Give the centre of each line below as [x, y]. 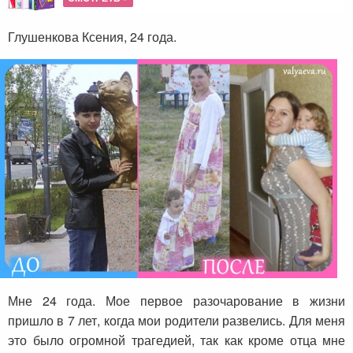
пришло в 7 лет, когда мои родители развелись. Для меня [176, 321]
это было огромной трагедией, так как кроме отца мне [176, 340]
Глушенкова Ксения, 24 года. [92, 37]
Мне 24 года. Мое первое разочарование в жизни [176, 301]
